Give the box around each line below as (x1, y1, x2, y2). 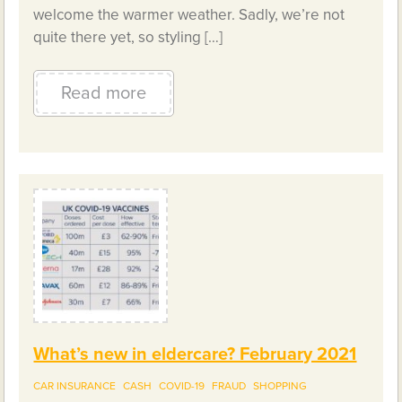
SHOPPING (253, 380, 308, 393)
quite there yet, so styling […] (33, 28, 223, 48)
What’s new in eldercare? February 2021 (33, 344, 357, 366)
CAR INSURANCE (33, 380, 117, 393)
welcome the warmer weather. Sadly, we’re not (33, 5, 345, 25)
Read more (61, 83, 147, 105)
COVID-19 (159, 380, 205, 393)
